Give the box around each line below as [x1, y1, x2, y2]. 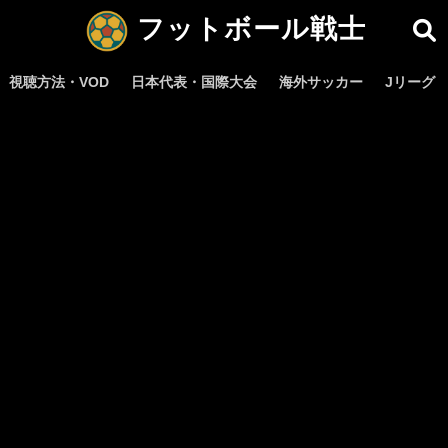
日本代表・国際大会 [131, 74, 257, 90]
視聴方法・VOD [9, 74, 109, 90]
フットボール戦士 [128, 10, 367, 45]
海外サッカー [279, 74, 363, 90]
